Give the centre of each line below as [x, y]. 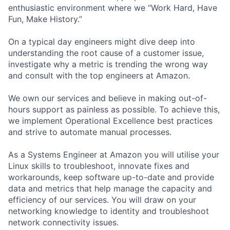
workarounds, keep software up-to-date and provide [111, 177]
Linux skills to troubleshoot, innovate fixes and [99, 166]
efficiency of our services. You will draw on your [102, 199]
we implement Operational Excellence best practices [110, 120]
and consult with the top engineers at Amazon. [99, 75]
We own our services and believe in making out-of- [108, 98]
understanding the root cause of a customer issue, [106, 53]
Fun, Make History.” [45, 19]
